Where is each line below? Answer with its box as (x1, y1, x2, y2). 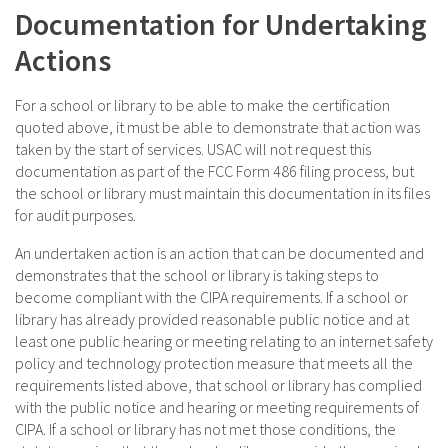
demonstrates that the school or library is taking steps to (15, 265, 379, 286)
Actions (15, 41, 111, 80)
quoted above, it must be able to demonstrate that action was (15, 117, 420, 138)
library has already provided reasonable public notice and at (15, 309, 409, 330)
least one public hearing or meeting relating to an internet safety (15, 331, 433, 352)
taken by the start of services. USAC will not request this (15, 139, 371, 160)
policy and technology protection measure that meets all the (15, 353, 413, 374)
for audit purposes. (15, 205, 136, 226)
